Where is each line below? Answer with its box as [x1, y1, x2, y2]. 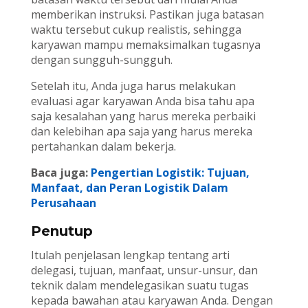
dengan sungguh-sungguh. [30, 52, 173, 68]
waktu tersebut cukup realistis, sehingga [30, 22, 241, 38]
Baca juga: [30, 165, 91, 181]
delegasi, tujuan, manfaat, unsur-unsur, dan [30, 263, 258, 278]
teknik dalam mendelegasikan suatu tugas [30, 278, 249, 294]
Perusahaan [30, 195, 96, 211]
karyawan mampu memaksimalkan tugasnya [30, 37, 261, 53]
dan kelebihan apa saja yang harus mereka [30, 124, 252, 140]
